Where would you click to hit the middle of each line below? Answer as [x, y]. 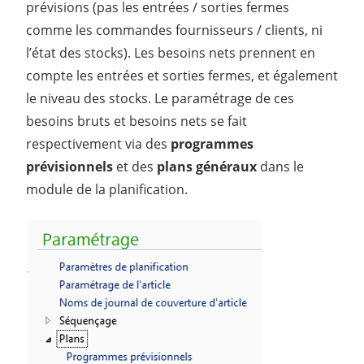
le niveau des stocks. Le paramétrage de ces [160, 98]
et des [135, 166]
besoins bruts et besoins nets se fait [136, 121]
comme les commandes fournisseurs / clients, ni [174, 30]
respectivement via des [98, 143]
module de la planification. [107, 189]
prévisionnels [69, 166]
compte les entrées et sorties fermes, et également [182, 75]
